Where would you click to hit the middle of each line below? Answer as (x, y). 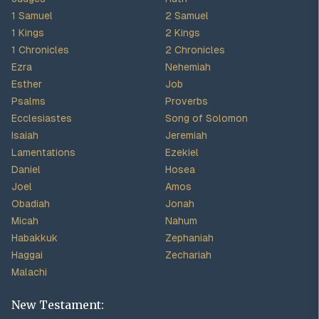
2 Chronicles (195, 50)
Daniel (26, 169)
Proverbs (187, 101)
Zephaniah (189, 238)
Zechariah (188, 255)
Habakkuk (35, 238)
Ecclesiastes (42, 118)
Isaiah (25, 135)
